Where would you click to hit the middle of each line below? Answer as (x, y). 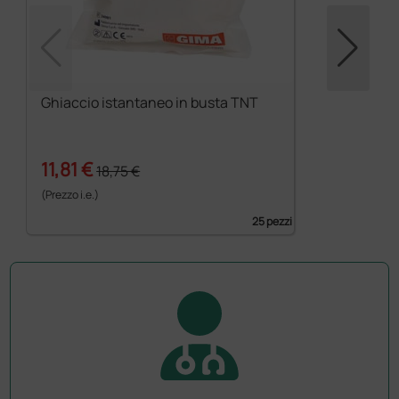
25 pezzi (273, 221)
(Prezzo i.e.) (70, 194)
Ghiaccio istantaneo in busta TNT (150, 103)
